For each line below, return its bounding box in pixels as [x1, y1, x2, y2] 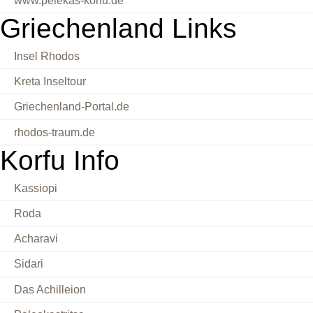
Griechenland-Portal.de [14, 101, 129, 113]
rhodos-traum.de [14, 126, 95, 138]
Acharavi [14, 233, 58, 245]
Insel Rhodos [14, 50, 80, 62]
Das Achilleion [14, 283, 86, 296]
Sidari [14, 258, 43, 270]
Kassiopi [14, 182, 57, 194]
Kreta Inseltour [14, 75, 86, 88]
